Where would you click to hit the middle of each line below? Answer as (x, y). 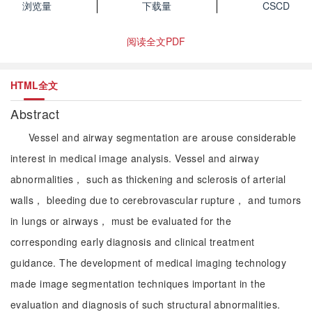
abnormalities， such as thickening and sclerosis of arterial (148, 179)
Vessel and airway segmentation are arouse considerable (163, 137)
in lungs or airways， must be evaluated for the (121, 221)
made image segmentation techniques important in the (138, 283)
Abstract (37, 114)
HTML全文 (34, 85)
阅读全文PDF (156, 41)
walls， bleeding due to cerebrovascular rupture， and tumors (156, 200)
